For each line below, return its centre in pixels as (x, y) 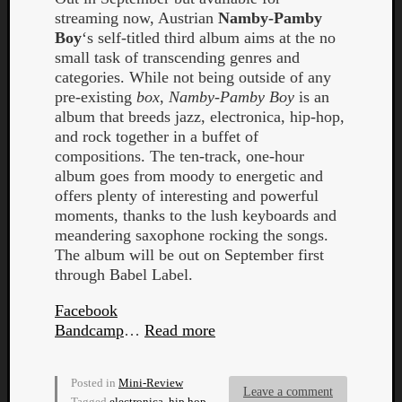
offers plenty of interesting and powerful (187, 195)
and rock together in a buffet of (157, 136)
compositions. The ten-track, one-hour (179, 156)
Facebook (86, 310)
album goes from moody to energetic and (189, 175)
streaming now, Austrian (136, 17)
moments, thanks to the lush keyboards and (196, 215)
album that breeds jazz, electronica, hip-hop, (200, 116)
